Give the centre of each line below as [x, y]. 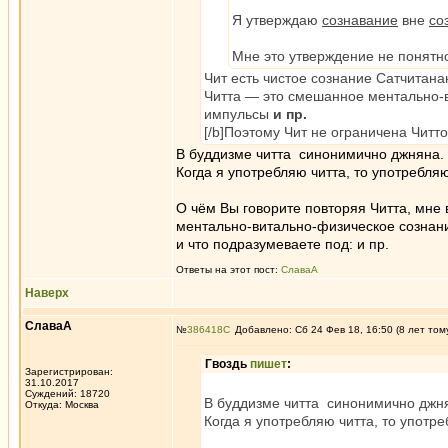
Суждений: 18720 [67, 393]
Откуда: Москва [62, 404]
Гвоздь [227, 364]
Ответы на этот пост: [228, 269]
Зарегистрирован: [69, 371]
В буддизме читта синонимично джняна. [310, 154]
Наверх [47, 293]
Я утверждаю [277, 20]
